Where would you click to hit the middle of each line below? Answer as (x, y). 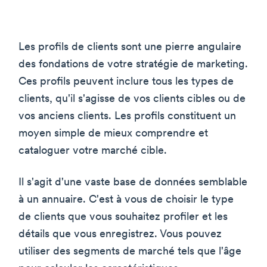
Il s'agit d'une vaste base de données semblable (133, 182)
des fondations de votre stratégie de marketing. (133, 64)
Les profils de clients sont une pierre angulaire (130, 47)
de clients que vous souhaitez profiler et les (123, 217)
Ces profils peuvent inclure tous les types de (126, 82)
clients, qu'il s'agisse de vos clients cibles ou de (132, 99)
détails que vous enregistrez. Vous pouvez (120, 234)
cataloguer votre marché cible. (93, 151)
